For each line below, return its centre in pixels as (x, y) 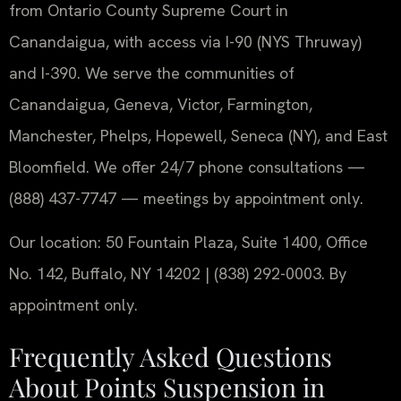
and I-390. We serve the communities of (152, 73)
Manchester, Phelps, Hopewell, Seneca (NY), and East (198, 135)
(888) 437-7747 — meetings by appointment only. (186, 198)
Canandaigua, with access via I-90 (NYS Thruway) (185, 41)
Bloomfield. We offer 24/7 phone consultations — (187, 166)
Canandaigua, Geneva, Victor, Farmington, (161, 104)
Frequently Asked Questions (171, 356)
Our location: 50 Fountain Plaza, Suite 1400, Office (188, 243)
